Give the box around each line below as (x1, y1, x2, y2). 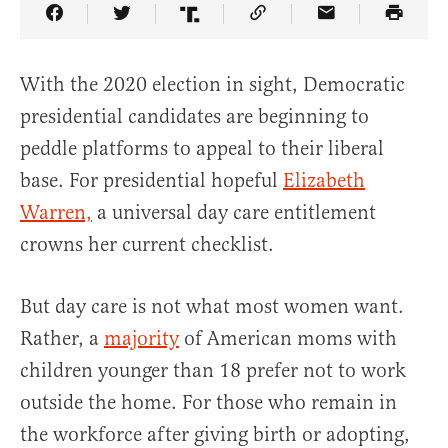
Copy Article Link (256, 15, 410, 41)
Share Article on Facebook (52, 15, 281, 41)
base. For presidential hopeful (20, 168, 283, 194)
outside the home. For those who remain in (20, 390, 397, 416)
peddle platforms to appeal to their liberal (20, 136, 384, 162)
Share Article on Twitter (120, 15, 329, 41)
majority (104, 326, 179, 352)
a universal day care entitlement (92, 200, 376, 226)
